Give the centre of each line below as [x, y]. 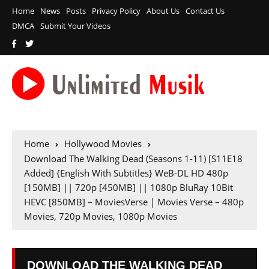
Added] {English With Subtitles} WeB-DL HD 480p [126, 173]
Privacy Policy [116, 11]
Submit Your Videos [75, 26]
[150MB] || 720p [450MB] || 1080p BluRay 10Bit [128, 188]
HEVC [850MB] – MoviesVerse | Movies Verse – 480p [134, 202]
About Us [163, 11]
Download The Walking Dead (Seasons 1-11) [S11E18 [133, 159]
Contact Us [205, 11]
